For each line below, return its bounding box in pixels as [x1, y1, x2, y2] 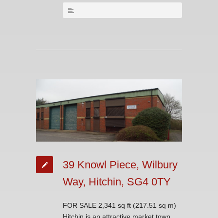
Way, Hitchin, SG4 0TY [63, 176, 171, 188]
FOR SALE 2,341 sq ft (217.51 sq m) [63, 201, 176, 210]
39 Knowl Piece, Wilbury [63, 159, 178, 171]
